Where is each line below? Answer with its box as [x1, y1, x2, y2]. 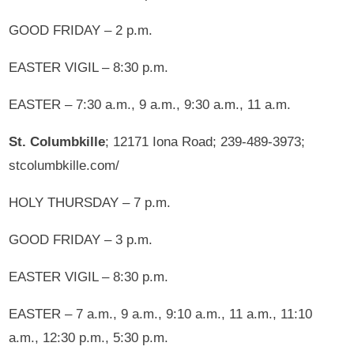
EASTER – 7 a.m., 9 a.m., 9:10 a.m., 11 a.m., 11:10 [9, 306, 313, 322]
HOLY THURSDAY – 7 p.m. [9, 194, 171, 210]
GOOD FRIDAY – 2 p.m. [9, 22, 153, 38]
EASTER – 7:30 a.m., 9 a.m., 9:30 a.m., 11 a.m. [9, 96, 292, 112]
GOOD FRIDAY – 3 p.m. [9, 232, 153, 247]
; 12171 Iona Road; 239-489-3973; [105, 134, 306, 149]
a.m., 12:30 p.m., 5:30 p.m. [9, 330, 169, 345]
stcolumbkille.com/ [9, 157, 120, 173]
